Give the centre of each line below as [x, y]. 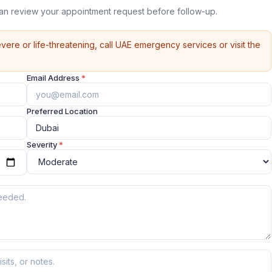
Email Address [54, 78]
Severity [43, 144]
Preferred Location [62, 111]
